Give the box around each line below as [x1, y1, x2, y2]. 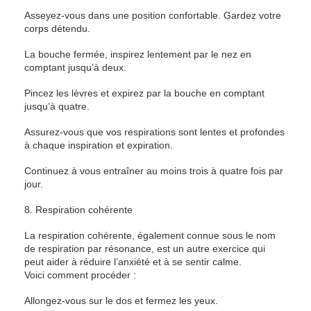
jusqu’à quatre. [24, 101, 90, 112]
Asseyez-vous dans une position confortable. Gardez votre [24, 10, 281, 21]
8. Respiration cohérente [24, 204, 133, 215]
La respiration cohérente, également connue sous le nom [24, 230, 276, 241]
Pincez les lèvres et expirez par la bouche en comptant [24, 87, 264, 99]
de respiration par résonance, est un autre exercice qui [24, 243, 265, 254]
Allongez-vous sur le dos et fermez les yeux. [24, 295, 218, 306]
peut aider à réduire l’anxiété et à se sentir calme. [24, 256, 242, 267]
